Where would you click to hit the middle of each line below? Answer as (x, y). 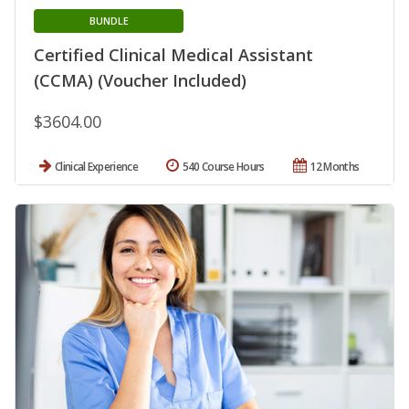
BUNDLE (109, 21)
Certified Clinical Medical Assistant (173, 55)
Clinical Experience (96, 167)
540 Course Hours (223, 167)
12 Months (335, 167)
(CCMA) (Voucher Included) (140, 81)
